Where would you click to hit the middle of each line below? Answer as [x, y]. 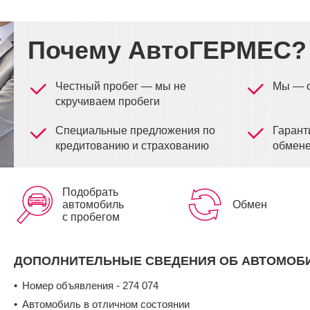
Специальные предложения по [135, 131]
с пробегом [91, 217]
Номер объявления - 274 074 [90, 286]
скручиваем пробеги [108, 102]
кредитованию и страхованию [132, 146]
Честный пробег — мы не [121, 86]
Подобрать [90, 192]
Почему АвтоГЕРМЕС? [167, 51]
